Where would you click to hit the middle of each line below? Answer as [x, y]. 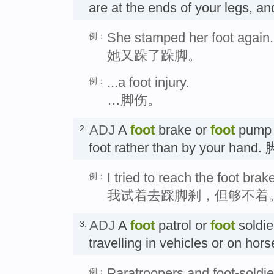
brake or [183, 130]
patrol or [183, 225]
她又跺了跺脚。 [154, 55]
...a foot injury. [148, 82]
